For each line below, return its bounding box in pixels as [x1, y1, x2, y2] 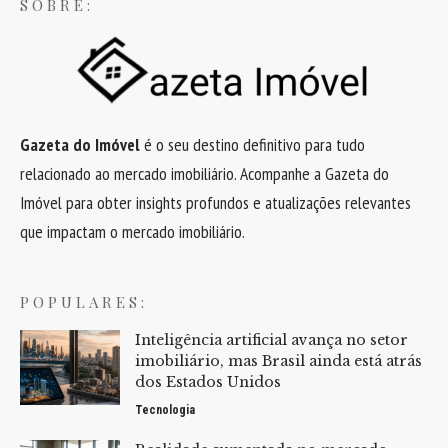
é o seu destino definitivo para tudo [140, 133, 365, 157]
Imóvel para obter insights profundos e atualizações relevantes [20, 191, 411, 215]
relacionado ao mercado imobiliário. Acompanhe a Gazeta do [20, 162, 389, 186]
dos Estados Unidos [135, 373, 281, 392]
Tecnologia [135, 403, 195, 418]
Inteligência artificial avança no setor [135, 331, 408, 350]
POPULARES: [20, 292, 148, 313]
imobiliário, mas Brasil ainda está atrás [135, 352, 422, 371]
